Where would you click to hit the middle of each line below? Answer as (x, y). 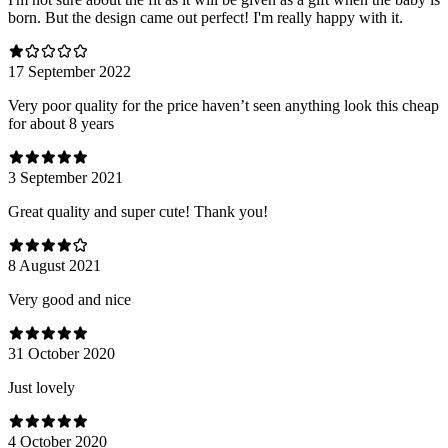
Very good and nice (69, 299)
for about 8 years (61, 123)
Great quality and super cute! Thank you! (138, 211)
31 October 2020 (61, 353)
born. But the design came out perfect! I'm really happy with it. (205, 17)
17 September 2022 (69, 71)
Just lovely (41, 387)
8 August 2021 (54, 265)
